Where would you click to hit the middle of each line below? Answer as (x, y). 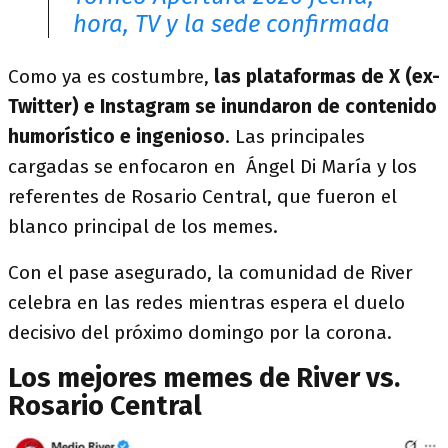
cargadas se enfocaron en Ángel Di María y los (212, 166)
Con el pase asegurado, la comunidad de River (210, 272)
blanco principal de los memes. (143, 226)
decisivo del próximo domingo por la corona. (202, 332)
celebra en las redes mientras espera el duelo (206, 302)
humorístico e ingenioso (116, 136)
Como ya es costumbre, (108, 76)
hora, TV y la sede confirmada (231, 24)
